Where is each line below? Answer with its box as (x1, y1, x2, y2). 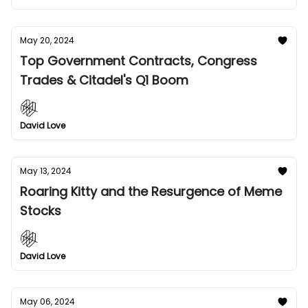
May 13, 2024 (20, 165, 71, 177)
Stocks (20, 202, 61, 219)
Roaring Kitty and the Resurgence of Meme (20, 183, 282, 200)
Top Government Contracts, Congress (20, 52, 257, 69)
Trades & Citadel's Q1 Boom (20, 71, 188, 89)
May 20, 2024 (20, 34, 74, 46)
